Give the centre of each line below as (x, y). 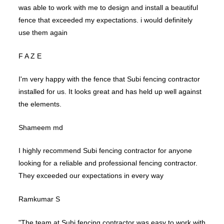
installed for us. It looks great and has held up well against (110, 92)
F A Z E (30, 56)
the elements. (40, 104)
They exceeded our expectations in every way (91, 176)
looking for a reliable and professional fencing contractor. (108, 163)
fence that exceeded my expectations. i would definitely (105, 20)
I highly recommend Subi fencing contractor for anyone (105, 151)
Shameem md (41, 127)
